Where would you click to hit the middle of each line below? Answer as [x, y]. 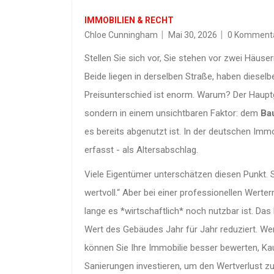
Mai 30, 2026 [193, 35]
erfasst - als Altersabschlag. [141, 150]
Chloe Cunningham [121, 35]
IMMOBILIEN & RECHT [129, 20]
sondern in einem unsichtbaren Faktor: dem [172, 113]
